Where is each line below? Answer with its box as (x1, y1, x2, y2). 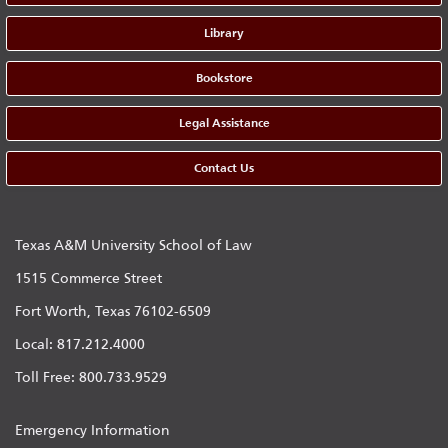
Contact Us (194, 161, 254, 176)
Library (204, 26, 244, 41)
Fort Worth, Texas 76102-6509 (15, 303, 211, 321)
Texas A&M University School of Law (15, 237, 252, 255)
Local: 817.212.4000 (15, 336, 145, 354)
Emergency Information (15, 422, 170, 440)
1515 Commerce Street (15, 270, 162, 288)
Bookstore (195, 71, 253, 86)
